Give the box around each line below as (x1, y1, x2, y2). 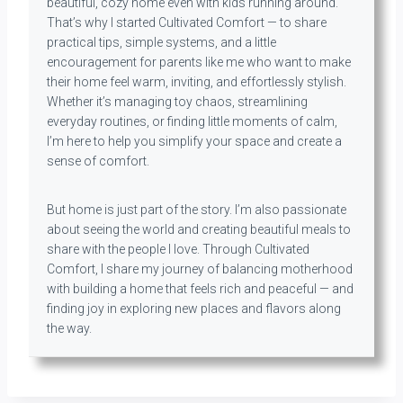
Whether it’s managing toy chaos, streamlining (47, 94, 308, 109)
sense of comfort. (47, 154, 149, 168)
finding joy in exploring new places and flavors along (47, 301, 341, 316)
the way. (47, 321, 92, 336)
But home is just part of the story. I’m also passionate (47, 202, 346, 217)
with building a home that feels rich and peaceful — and (47, 282, 354, 296)
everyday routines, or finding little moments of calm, (47, 114, 337, 129)
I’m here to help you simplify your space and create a (47, 134, 342, 148)
